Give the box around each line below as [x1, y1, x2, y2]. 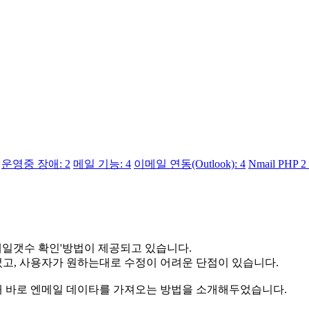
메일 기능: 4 [73, 158, 131, 170]
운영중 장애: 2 [1, 158, 70, 170]
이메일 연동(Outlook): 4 [134, 158, 246, 170]
